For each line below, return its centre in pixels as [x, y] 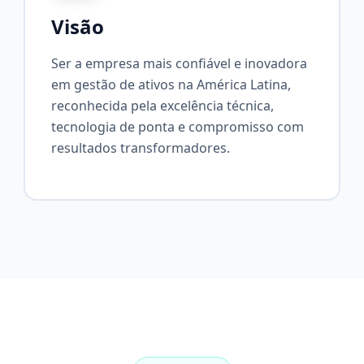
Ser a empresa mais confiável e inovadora [180, 63]
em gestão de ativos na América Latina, [171, 84]
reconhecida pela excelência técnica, [163, 106]
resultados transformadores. [141, 148]
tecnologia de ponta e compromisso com [178, 127]
